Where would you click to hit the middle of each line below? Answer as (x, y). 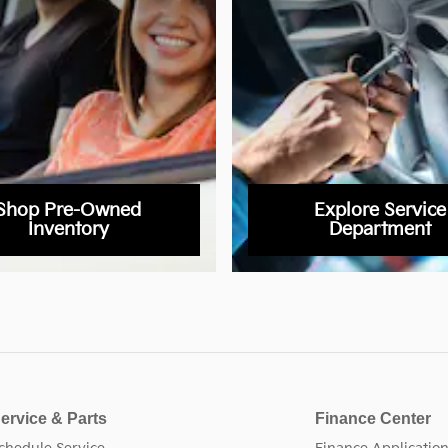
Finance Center (372, 418)
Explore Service (380, 210)
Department (380, 229)
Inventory (68, 229)
